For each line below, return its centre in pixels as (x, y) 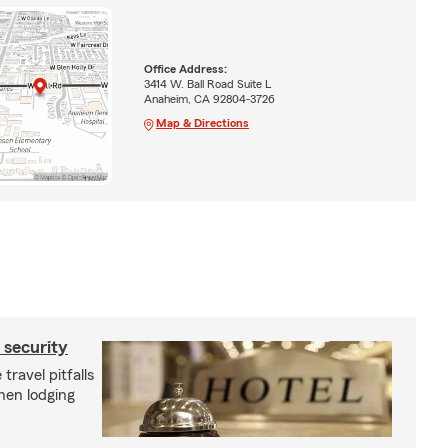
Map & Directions (202, 122)
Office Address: (185, 68)
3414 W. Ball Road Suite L (207, 83)
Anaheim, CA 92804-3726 (209, 98)
